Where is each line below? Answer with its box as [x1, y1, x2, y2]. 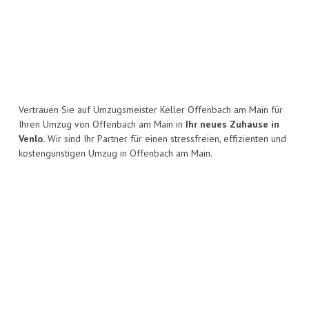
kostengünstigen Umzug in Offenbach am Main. [19, 147, 212, 160]
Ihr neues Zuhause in [186, 118, 279, 131]
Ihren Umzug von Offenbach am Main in [19, 118, 186, 131]
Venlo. [19, 132, 45, 146]
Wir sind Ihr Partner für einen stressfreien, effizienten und [45, 132, 286, 146]
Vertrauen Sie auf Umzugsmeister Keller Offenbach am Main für [19, 103, 283, 117]
